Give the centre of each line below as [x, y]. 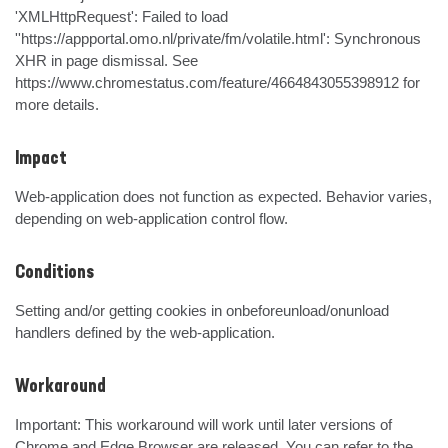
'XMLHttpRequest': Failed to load [121, 16]
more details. [57, 104]
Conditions [54, 273]
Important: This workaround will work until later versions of [203, 424]
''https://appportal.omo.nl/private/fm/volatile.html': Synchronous [218, 38]
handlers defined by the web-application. [145, 332]
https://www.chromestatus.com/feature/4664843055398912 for [217, 82]
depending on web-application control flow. [151, 218]
